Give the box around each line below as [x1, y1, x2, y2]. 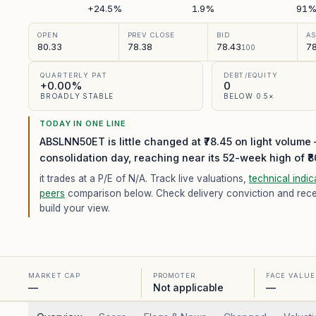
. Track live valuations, [145, 173, 249, 184]
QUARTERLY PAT [40, 71, 107, 79]
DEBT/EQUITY [224, 71, 279, 79]
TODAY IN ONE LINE [39, 119, 126, 128]
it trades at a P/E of [39, 173, 128, 184]
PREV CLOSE [127, 31, 175, 39]
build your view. [39, 202, 110, 214]
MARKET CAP [28, 272, 80, 279]
